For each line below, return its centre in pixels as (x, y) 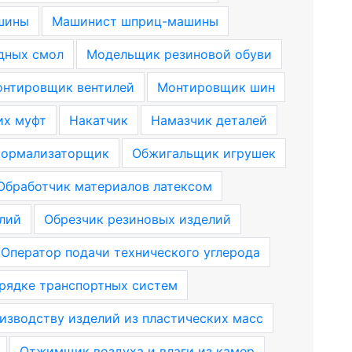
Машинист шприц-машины (135, 21)
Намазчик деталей (209, 120)
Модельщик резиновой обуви (179, 54)
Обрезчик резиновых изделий (137, 219)
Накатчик (99, 120)
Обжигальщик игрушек (203, 153)
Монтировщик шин (216, 87)
